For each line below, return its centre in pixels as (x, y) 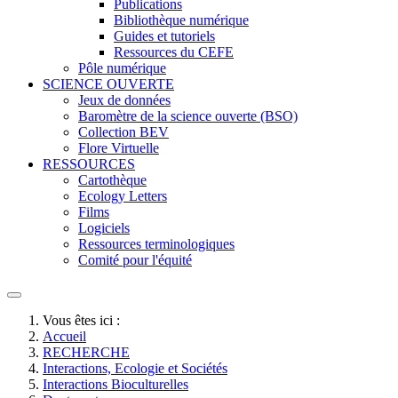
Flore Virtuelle (119, 148)
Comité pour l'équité (135, 260)
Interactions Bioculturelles (115, 384)
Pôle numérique (122, 68)
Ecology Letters (123, 196)
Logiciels (104, 228)
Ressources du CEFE (174, 52)
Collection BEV (123, 132)
